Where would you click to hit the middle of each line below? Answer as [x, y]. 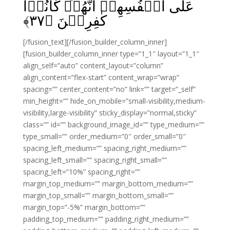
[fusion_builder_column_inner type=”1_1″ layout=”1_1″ [111, 54]
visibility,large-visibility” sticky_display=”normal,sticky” [110, 113]
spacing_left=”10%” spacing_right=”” [81, 172]
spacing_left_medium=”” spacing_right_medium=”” [104, 148]
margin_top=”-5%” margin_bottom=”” [84, 207]
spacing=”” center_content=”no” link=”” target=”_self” [109, 89]
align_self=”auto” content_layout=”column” [93, 65]
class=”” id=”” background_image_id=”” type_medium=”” [113, 124]
